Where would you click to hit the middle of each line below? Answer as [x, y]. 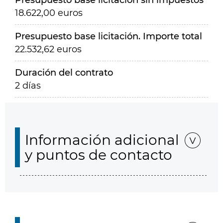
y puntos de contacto [99, 155]
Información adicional [102, 140]
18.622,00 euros [49, 13]
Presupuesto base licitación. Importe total [109, 36]
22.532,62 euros [48, 49]
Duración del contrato [64, 73]
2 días [28, 86]
